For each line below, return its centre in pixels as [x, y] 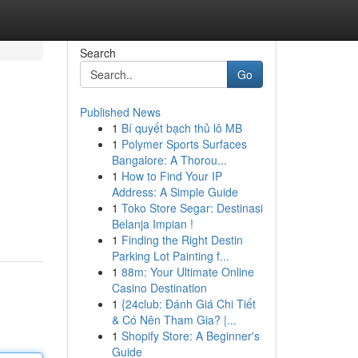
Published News [120, 112]
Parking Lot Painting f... [170, 256]
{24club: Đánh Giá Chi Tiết [188, 304]
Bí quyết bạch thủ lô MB [181, 128]
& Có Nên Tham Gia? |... [174, 320]
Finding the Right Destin [182, 240]
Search [97, 53]
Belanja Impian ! [152, 224]
